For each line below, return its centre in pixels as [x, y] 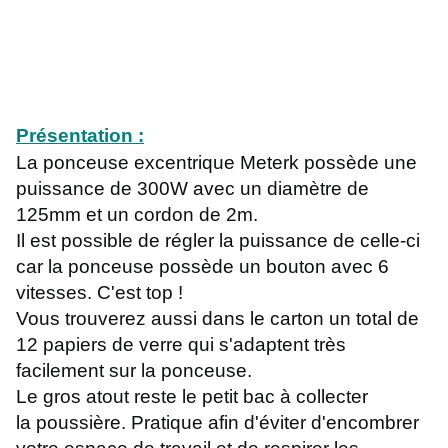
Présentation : [80, 136]
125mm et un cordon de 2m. [137, 215]
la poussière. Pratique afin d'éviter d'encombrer [217, 423]
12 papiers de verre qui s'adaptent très [181, 345]
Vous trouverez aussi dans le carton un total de [217, 319]
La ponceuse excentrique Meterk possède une [216, 163]
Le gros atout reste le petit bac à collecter [192, 397]
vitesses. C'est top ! [99, 293]
